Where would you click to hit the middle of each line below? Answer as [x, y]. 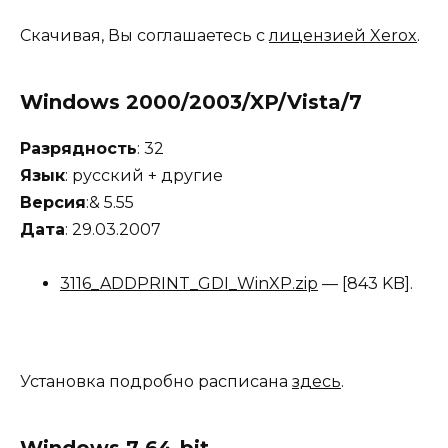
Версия [53, 202]
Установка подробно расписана [156, 381]
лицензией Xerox [343, 35]
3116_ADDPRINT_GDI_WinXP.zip [189, 284]
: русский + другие [144, 175]
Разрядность [78, 148]
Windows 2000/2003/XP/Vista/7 [191, 101]
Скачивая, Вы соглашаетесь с [144, 35]
